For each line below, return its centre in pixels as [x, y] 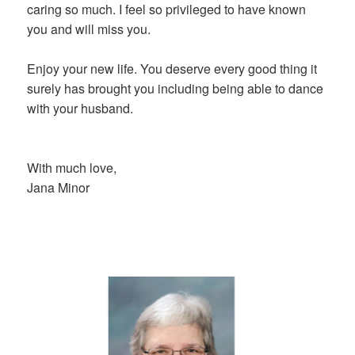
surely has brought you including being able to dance [176, 89]
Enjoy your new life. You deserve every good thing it [172, 69]
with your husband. [80, 109]
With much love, [72, 168]
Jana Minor [59, 188]
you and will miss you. [89, 29]
